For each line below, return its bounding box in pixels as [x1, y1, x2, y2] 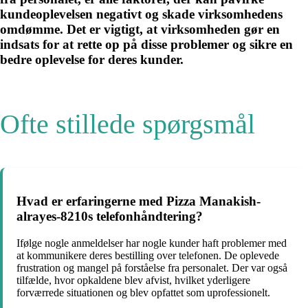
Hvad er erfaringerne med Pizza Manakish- [16, 194, 261, 209]
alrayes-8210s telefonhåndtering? [16, 209, 203, 224]
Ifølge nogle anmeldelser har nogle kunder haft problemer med [16, 237, 287, 250]
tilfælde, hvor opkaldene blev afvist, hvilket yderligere [16, 274, 250, 287]
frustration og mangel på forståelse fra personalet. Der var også [16, 262, 287, 274]
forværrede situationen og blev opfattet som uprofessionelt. [16, 287, 270, 299]
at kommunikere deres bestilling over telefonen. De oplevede [16, 250, 279, 262]
